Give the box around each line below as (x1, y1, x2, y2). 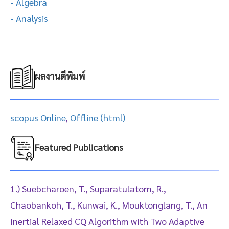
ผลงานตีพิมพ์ (35, 70, 85, 82)
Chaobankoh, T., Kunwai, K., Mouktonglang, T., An (10, 198, 208, 211)
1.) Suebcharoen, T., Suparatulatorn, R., (10, 182, 166, 194)
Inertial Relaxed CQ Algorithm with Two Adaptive (10, 215, 204, 227)
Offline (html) (70, 111, 125, 123)
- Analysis (10, 12, 48, 24)
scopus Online (10, 111, 65, 123)
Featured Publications (35, 141, 123, 153)
